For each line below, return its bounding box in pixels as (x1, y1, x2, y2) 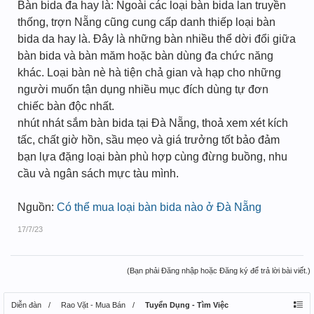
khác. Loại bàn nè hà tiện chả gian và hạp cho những (18, 67, 281, 78)
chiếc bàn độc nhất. (18, 100, 114, 112)
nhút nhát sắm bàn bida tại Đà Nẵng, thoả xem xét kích (18, 117, 288, 129)
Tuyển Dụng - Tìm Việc (145, 301, 228, 309)
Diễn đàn (11, 301, 41, 309)
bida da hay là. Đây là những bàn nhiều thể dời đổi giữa (18, 33, 296, 45)
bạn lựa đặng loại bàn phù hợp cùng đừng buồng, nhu (18, 151, 287, 163)
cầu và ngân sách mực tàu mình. (18, 168, 179, 179)
